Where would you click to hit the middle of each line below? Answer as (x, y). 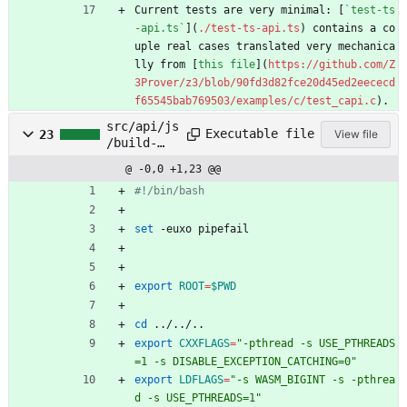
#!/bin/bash (169, 190)
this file (227, 64)
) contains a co (347, 28)
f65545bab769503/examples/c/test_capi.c (255, 100)
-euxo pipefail (201, 228)
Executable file (260, 134)
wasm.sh (132, 159)
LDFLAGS (201, 379)
